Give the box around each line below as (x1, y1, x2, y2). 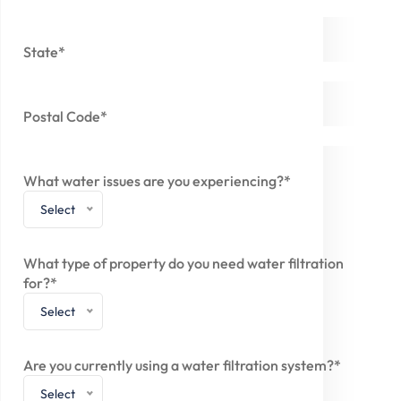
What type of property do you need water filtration (23, 254, 344, 272)
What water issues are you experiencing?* (23, 172, 291, 190)
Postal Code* (23, 107, 107, 125)
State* (23, 43, 65, 61)
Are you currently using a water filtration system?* (23, 356, 341, 374)
